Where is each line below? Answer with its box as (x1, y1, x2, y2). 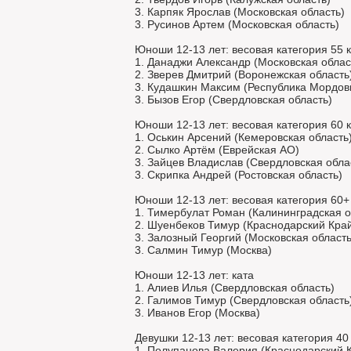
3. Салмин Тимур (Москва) (135, 244, 272, 256)
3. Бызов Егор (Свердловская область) (135, 93, 332, 106)
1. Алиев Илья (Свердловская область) (135, 281, 335, 294)
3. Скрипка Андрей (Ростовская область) (135, 168, 342, 181)
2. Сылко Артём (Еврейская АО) (135, 143, 299, 156)
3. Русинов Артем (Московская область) (135, 18, 339, 31)
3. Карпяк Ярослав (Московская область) (135, 5, 345, 18)
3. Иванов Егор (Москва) (135, 306, 260, 319)
